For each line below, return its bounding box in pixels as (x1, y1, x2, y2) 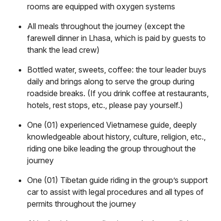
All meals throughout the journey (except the (27, 21, 185, 31)
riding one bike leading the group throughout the (27, 143, 196, 153)
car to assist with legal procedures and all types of (27, 186, 204, 197)
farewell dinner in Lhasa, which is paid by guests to (27, 33, 206, 43)
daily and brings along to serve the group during (27, 76, 194, 86)
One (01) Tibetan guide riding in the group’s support (27, 175, 208, 185)
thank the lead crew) (27, 44, 100, 55)
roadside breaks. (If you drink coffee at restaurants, (27, 88, 209, 98)
